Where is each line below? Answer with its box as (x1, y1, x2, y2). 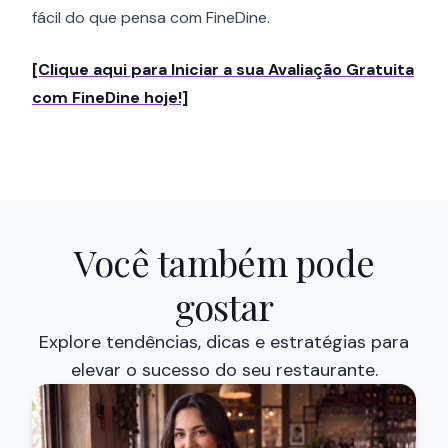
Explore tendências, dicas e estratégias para (39, 330, 409, 355)
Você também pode (73, 238, 375, 287)
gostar (174, 282, 274, 331)
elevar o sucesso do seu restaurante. (70, 358, 378, 383)
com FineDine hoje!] (32, 87, 188, 109)
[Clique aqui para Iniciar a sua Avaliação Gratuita (32, 59, 414, 81)
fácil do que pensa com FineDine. (32, 7, 270, 29)
